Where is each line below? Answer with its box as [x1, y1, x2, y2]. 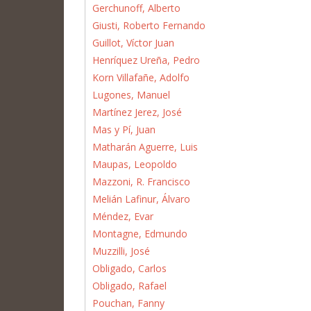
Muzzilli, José [92, 244, 150, 258]
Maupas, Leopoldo [92, 157, 177, 171]
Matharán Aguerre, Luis [92, 140, 198, 153]
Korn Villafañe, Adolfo [92, 70, 190, 84]
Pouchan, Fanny [92, 296, 165, 310]
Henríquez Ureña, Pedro [92, 53, 200, 67]
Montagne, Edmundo [92, 226, 187, 240]
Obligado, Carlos [92, 261, 167, 275]
